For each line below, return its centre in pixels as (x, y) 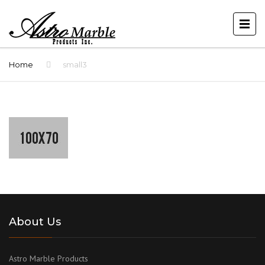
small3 (75, 64)
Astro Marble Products (49, 258)
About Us (35, 222)
